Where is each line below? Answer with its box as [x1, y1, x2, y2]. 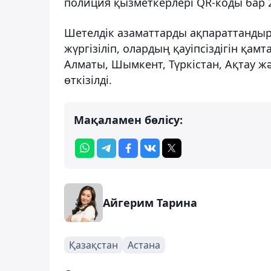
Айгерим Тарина [103, 195, 197, 210]
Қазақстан [69, 238, 118, 252]
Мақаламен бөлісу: [74, 112, 183, 127]
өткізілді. [64, 72, 112, 87]
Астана [128, 238, 160, 252]
